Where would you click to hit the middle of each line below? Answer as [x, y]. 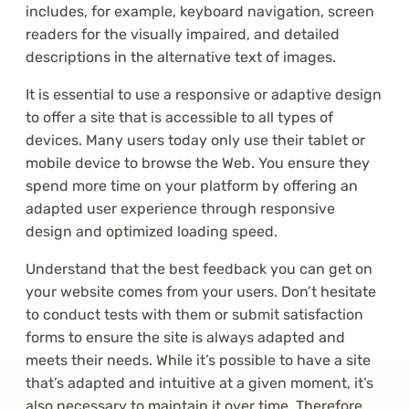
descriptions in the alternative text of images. [181, 58]
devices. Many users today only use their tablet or [195, 141]
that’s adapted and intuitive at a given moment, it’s [199, 383]
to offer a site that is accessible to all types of [179, 118]
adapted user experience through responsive [180, 209]
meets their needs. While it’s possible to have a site [198, 361]
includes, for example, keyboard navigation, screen [200, 12]
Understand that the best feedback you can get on [199, 269]
